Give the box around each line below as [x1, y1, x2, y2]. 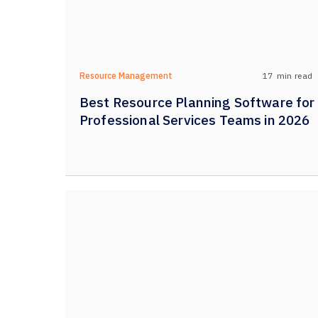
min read [276, 70, 313, 81]
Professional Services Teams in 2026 [79, 111, 310, 128]
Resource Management [79, 70, 172, 81]
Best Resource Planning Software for [79, 94, 315, 111]
